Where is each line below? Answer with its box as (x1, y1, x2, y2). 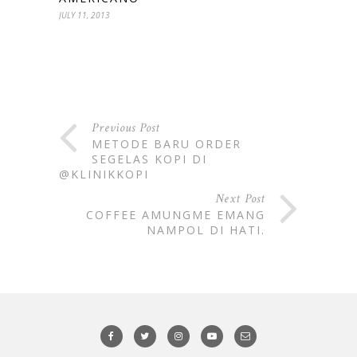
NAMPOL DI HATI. (147, 222, 265, 237)
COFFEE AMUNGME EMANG (86, 206, 265, 222)
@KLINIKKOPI (59, 166, 149, 182)
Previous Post (92, 119, 160, 136)
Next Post (215, 190, 265, 207)
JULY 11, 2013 (59, 9, 110, 21)
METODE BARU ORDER (92, 135, 241, 151)
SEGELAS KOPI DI (92, 151, 207, 167)
